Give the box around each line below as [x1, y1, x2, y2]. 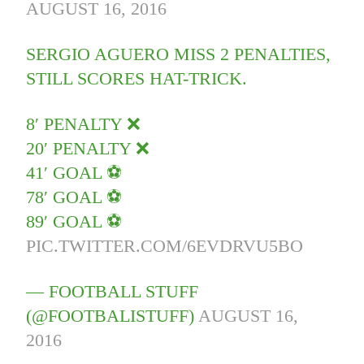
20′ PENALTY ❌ [26, 138, 150, 159]
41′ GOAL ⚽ [26, 162, 123, 184]
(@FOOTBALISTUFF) [26, 305, 199, 327]
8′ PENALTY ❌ [26, 114, 141, 135]
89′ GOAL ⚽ [26, 211, 123, 232]
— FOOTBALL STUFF [26, 281, 199, 302]
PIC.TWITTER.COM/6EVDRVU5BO [26, 236, 304, 257]
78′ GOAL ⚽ [26, 187, 123, 208]
